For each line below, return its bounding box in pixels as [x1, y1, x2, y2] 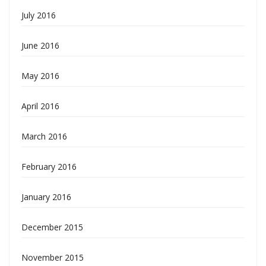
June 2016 [21, 40, 59, 51]
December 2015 [21, 221, 83, 233]
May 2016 [21, 70, 59, 81]
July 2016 [21, 9, 56, 21]
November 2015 [21, 252, 84, 263]
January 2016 [21, 191, 71, 202]
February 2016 [21, 161, 77, 172]
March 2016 [21, 131, 67, 142]
